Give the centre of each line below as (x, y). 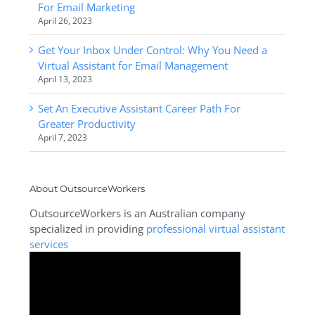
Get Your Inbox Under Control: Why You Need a (152, 50)
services (49, 244)
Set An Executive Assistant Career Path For (139, 108)
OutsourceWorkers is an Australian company (137, 213)
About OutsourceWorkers (87, 188)
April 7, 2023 (62, 137)
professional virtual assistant (215, 228)
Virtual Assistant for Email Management (133, 65)
